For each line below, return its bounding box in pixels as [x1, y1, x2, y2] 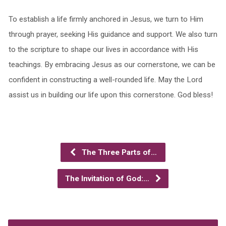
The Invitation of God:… [65, 174, 151, 183]
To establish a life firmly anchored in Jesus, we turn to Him [8, 14, 203, 24]
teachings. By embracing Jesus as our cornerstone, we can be [8, 60, 215, 69]
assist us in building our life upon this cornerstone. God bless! [8, 90, 213, 99]
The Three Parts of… [79, 147, 157, 157]
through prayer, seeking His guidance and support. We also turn [8, 29, 217, 39]
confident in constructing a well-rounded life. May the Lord [8, 75, 202, 84]
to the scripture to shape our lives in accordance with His [8, 44, 198, 54]
